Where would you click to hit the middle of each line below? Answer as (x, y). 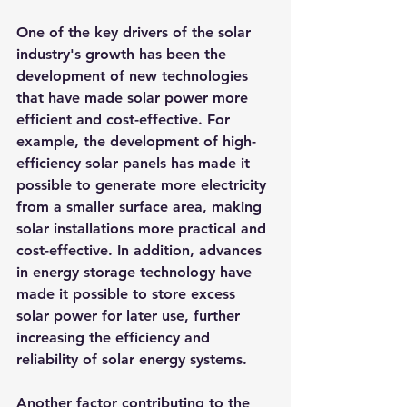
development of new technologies (134, 76)
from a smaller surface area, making (141, 207)
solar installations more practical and (144, 228)
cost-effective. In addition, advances (141, 250)
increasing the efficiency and (115, 338)
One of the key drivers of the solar (136, 32)
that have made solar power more (134, 98)
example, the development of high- (136, 141)
